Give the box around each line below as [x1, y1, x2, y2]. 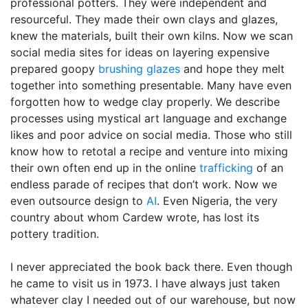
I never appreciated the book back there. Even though [10, 260, 292, 274]
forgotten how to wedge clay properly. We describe [10, 95, 280, 109]
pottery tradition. [10, 227, 99, 241]
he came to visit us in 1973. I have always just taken [10, 276, 280, 291]
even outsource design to [10, 194, 146, 208]
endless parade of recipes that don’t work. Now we [10, 177, 277, 192]
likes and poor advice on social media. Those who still [10, 128, 292, 142]
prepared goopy [10, 62, 98, 76]
